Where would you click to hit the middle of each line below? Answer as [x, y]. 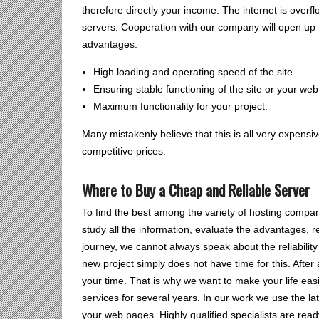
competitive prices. [124, 151]
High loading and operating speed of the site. [194, 72]
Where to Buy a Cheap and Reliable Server [196, 190]
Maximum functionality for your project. [181, 106]
